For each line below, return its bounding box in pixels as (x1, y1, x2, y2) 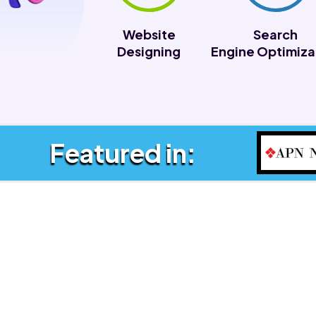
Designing (117, 43, 181, 60)
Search (253, 26, 298, 43)
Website (122, 26, 176, 43)
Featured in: (49, 137, 196, 169)
